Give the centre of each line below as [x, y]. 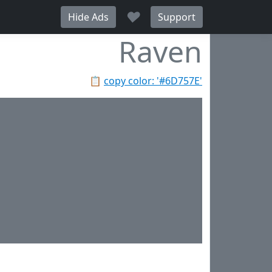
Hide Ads [88, 17]
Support [177, 17]
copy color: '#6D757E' [153, 81]
